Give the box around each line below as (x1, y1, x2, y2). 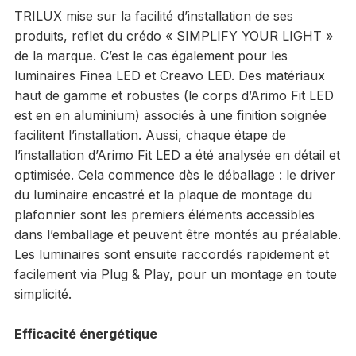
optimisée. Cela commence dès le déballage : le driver (14, 166, 335, 183)
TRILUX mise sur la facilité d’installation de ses (14, 7, 293, 24)
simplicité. (14, 285, 72, 302)
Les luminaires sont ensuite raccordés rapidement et (14, 246, 329, 262)
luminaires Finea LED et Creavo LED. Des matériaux (14, 67, 325, 83)
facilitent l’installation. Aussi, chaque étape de (14, 126, 286, 143)
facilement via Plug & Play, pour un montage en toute (14, 265, 337, 282)
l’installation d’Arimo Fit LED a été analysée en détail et (14, 146, 340, 163)
